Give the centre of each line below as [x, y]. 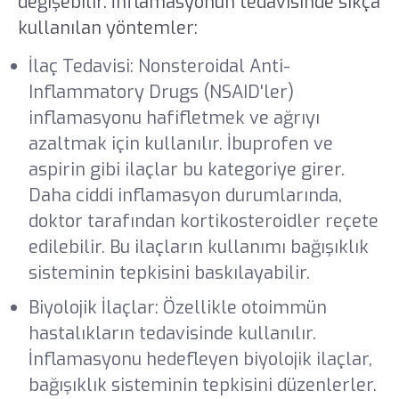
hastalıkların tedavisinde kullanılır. [172, 334]
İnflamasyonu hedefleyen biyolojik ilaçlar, [200, 359]
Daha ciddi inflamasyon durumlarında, [185, 196]
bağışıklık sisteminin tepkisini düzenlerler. [202, 385]
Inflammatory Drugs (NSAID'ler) [161, 93]
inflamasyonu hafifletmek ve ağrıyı [174, 118]
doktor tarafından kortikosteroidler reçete [203, 222]
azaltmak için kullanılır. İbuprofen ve [180, 144]
